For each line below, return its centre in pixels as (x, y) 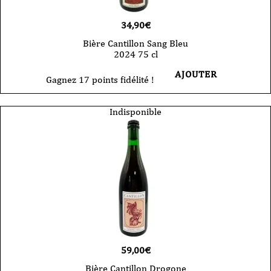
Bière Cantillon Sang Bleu (135, 44)
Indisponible (135, 112)
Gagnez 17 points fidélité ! (100, 80)
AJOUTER (196, 74)
